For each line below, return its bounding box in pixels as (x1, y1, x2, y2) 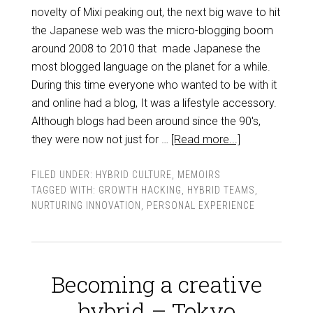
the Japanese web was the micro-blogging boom (31, 24, 273, 37)
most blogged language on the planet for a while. (31, 60, 270, 73)
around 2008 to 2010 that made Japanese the (31, 42, 261, 55)
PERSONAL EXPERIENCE (146, 200, 255, 211)
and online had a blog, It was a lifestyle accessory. (31, 96, 277, 110)
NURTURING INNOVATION (31, 200, 141, 211)
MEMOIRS (177, 169, 221, 180)
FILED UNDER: (31, 169, 96, 180)
